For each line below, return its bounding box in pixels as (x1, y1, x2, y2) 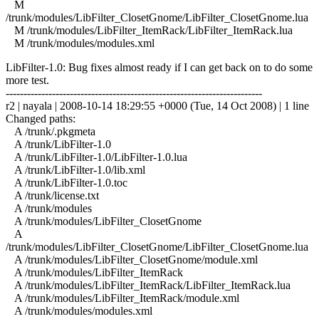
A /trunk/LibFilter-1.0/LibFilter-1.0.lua (6, 150, 187, 163)
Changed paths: (6, 112, 75, 125)
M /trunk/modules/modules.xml (6, 36, 155, 49)
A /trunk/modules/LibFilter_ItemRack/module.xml (6, 291, 239, 304)
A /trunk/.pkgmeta (6, 125, 95, 137)
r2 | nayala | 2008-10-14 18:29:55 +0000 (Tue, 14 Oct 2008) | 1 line (6, 99, 309, 112)
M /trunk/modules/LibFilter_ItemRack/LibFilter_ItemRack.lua (6, 23, 293, 36)
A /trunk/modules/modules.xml (6, 304, 152, 317)
